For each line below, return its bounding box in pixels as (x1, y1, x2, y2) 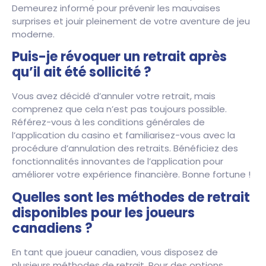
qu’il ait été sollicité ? (12, 63, 151, 82)
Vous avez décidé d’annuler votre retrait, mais (12, 90, 216, 103)
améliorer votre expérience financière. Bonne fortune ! (12, 168, 251, 181)
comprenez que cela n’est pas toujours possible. (12, 103, 227, 116)
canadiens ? (12, 218, 93, 237)
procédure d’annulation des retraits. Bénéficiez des (12, 142, 238, 155)
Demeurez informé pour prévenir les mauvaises (12, 1, 220, 14)
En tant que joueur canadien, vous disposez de (12, 245, 218, 258)
